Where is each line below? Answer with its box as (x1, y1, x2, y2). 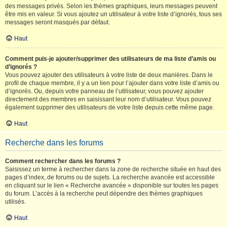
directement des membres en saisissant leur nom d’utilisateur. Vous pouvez (5, 96, 211, 103)
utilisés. (5, 198, 26, 205)
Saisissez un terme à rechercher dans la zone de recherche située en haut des (5, 166, 221, 173)
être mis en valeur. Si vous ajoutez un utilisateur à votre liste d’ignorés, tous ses (5, 11, 222, 18)
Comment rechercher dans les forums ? (5, 158, 121, 165)
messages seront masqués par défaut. (5, 19, 110, 26)
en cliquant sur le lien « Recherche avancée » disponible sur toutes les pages (5, 182, 218, 189)
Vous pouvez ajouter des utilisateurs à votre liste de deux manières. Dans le (5, 71, 213, 79)
